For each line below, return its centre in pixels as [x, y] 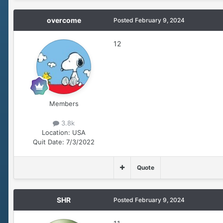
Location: [56, 133]
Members [64, 104]
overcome [64, 20]
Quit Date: [49, 142]
